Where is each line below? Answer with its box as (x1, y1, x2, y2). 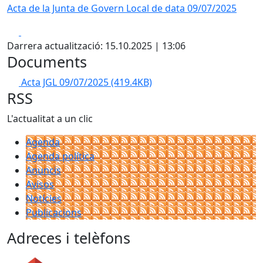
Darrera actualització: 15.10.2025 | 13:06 (7, 39, 186, 52)
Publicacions (26, 206, 82, 219)
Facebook (21, 25, 63, 38)
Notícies (26, 192, 62, 205)
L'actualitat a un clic (7, 112, 93, 125)
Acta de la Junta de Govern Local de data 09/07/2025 (7, 2, 237, 15)
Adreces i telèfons (7, 228, 130, 248)
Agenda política (26, 150, 95, 163)
